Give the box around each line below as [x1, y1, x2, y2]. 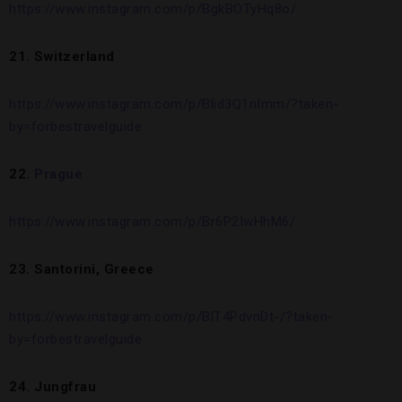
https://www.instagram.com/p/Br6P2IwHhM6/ [9, 214, 295, 231]
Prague [34, 166, 83, 183]
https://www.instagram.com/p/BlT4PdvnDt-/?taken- [9, 309, 334, 326]
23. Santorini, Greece [9, 261, 154, 278]
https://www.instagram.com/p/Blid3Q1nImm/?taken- [9, 96, 339, 113]
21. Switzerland [9, 48, 115, 66]
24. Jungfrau [9, 379, 96, 396]
